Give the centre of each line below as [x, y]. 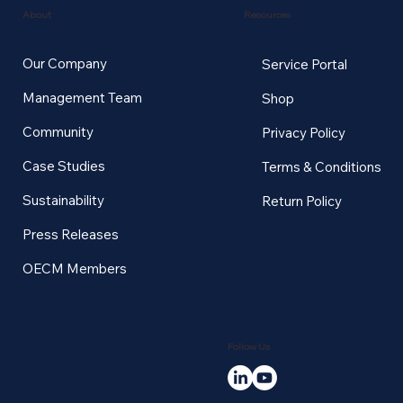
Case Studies [64, 166]
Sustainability [64, 201]
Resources [267, 14]
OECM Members [75, 269]
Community [58, 132]
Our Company [65, 64]
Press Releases [71, 235]
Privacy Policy [303, 133]
